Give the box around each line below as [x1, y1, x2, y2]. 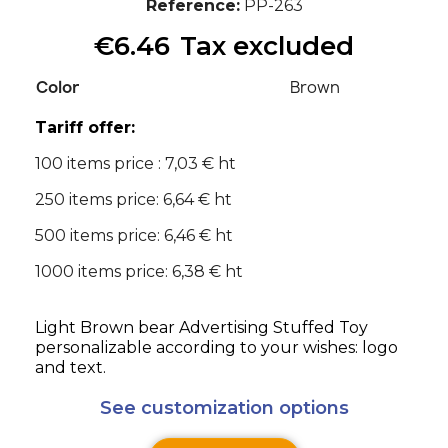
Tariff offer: [35, 117, 135, 137]
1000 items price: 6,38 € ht [35, 261, 243, 281]
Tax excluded [180, 29, 354, 62]
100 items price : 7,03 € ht [35, 153, 236, 173]
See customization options [99, 396, 349, 419]
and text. [35, 357, 106, 377]
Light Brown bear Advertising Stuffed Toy [35, 317, 273, 337]
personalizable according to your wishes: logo [35, 337, 398, 357]
